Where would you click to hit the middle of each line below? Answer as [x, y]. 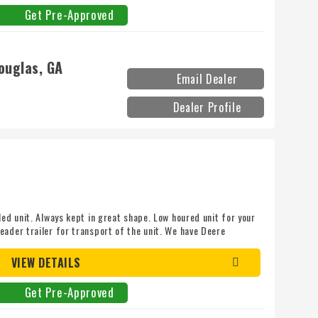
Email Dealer [207, 79]
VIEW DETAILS [46, 263]
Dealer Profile [207, 108]
